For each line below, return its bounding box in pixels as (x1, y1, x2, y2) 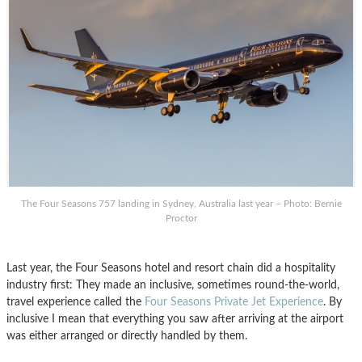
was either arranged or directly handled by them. (6, 330, 247, 343)
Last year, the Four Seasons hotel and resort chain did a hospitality (6, 262, 335, 275)
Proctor (165, 213, 197, 224)
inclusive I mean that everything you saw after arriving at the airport (6, 313, 343, 326)
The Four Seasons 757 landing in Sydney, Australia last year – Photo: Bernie (20, 199, 342, 209)
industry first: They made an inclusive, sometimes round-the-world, (6, 279, 339, 292)
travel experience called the (6, 296, 145, 309)
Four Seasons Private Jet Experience (145, 296, 323, 309)
